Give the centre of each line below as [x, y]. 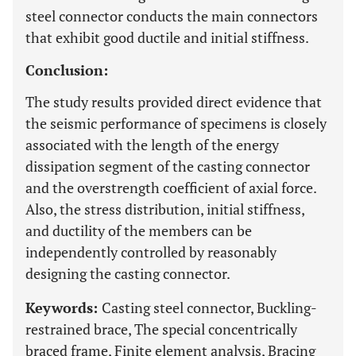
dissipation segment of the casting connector [168, 166]
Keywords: [64, 308]
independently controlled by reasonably [151, 252]
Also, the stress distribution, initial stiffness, [165, 209]
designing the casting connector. [128, 273]
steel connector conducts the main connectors [172, 16]
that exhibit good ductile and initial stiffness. [167, 37]
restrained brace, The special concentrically [161, 329]
